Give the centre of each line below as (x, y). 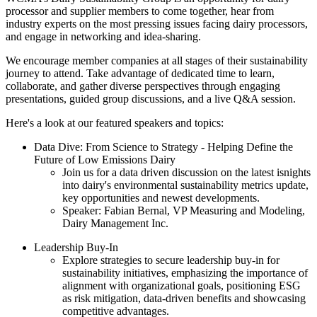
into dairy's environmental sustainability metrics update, (185, 185)
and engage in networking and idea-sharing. (105, 37)
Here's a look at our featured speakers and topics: (115, 123)
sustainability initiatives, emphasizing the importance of (185, 273)
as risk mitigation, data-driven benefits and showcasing (184, 299)
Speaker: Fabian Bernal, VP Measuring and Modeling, (184, 211)
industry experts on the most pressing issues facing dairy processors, (157, 24)
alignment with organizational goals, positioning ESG (181, 286)
